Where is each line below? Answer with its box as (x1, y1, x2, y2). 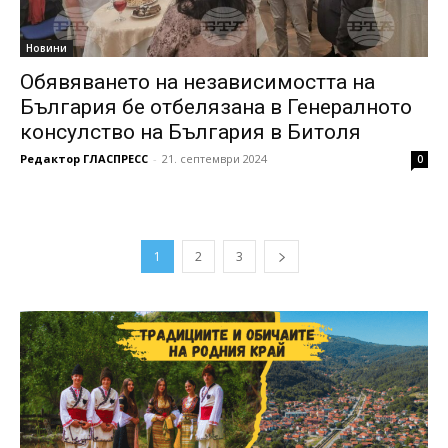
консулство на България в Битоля (20, 119, 361, 144)
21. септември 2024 (162, 150, 267, 166)
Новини (26, 40, 67, 55)
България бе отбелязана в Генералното (20, 94, 412, 119)
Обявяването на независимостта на (20, 69, 375, 94)
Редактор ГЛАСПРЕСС (20, 150, 148, 166)
